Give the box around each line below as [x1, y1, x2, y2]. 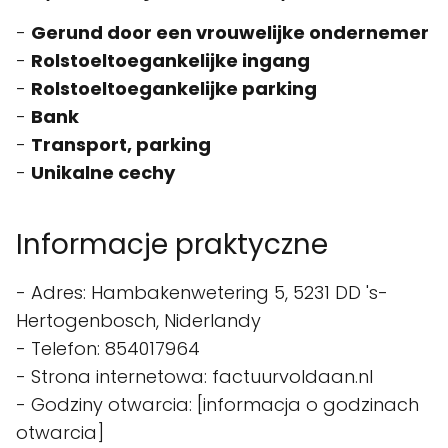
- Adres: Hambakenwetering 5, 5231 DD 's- [16, 280, 388, 306]
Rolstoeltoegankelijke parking [31, 76, 317, 102]
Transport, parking [31, 132, 211, 158]
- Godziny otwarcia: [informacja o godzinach [16, 392, 419, 418]
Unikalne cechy [31, 160, 175, 186]
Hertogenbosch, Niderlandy [16, 308, 261, 334]
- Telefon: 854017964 [16, 336, 200, 362]
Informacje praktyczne [16, 225, 328, 265]
